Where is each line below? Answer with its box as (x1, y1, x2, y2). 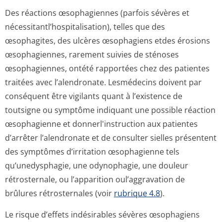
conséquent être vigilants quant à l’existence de (5, 91, 182, 102)
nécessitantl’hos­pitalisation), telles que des (5, 21, 165, 32)
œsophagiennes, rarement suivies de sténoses (5, 49, 179, 60)
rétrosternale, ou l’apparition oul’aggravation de (5, 174, 185, 185)
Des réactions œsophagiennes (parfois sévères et (5, 7, 189, 18)
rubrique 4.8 (114, 188, 160, 199)
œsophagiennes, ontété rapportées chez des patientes (5, 63, 210, 74)
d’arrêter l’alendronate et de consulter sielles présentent (5, 132, 217, 143)
